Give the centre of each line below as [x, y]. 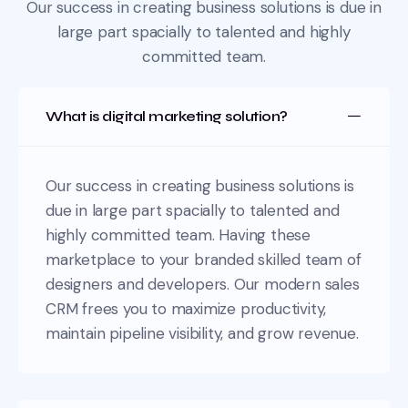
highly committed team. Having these [178, 235]
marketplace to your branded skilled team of [204, 260]
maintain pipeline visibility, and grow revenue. [202, 334]
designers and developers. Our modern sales [203, 285]
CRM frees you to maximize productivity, [186, 309]
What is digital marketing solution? [167, 117]
